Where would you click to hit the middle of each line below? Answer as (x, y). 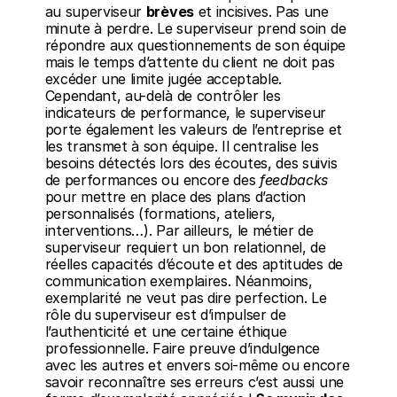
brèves (170, 12)
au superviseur (95, 12)
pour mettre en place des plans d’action (175, 197)
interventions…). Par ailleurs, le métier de (179, 230)
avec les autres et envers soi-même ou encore (197, 365)
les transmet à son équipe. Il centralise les (182, 146)
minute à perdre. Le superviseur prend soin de (195, 28)
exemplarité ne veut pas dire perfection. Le (186, 298)
